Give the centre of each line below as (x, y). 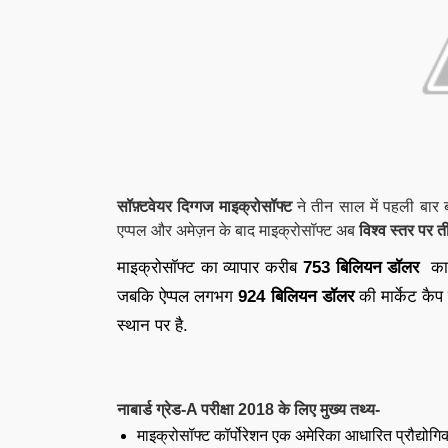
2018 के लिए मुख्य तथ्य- (309, 409)
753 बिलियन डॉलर (361, 267)
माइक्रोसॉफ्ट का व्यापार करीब (210, 267)
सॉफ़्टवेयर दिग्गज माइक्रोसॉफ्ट (207, 206)
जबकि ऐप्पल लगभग (178, 296)
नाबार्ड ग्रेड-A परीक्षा (177, 409)
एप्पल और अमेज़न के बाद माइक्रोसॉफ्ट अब (238, 230)
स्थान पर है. (152, 325)
